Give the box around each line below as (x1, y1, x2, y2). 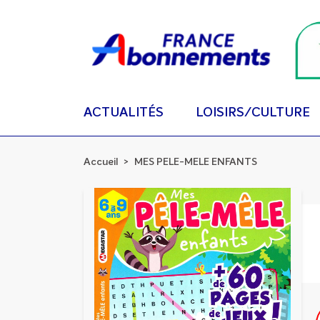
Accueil (84, 157, 118, 167)
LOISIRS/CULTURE (195, 106, 310, 119)
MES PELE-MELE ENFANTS (134, 157, 257, 167)
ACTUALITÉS (84, 106, 164, 119)
